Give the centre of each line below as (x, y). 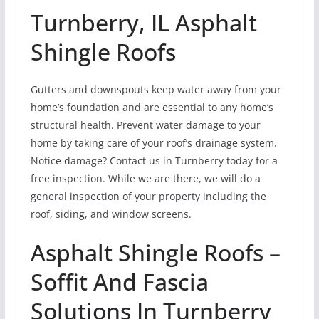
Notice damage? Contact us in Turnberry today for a (154, 161)
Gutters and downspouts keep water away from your (156, 90)
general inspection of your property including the (148, 197)
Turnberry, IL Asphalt (143, 23)
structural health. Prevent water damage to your (145, 125)
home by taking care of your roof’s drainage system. (153, 143)
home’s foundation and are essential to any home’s (152, 108)
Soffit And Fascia (119, 282)
